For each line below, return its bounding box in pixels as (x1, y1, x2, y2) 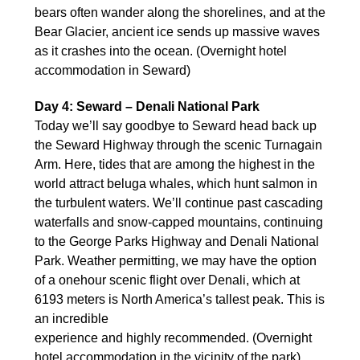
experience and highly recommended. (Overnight (35, 330, 312, 345)
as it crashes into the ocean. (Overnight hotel (35, 43, 287, 58)
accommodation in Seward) (35, 63, 190, 77)
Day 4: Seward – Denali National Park (35, 99, 260, 113)
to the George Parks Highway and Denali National (35, 234, 319, 248)
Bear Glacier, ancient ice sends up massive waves (35, 24, 320, 39)
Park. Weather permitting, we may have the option (35, 253, 317, 268)
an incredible (35, 311, 108, 325)
